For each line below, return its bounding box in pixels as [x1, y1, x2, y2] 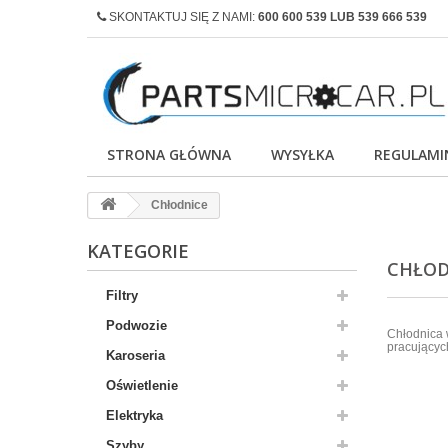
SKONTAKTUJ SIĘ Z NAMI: [106, 10, 258, 24]
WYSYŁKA [271, 145, 334, 164]
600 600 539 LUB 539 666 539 [258, 10, 427, 24]
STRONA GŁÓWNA [107, 145, 231, 164]
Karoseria [106, 348, 165, 363]
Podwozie [106, 318, 167, 333]
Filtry [106, 288, 138, 303]
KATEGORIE [87, 239, 189, 263]
